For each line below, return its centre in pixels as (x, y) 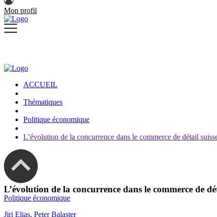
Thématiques (43, 102)
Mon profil (20, 10)
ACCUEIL (40, 85)
